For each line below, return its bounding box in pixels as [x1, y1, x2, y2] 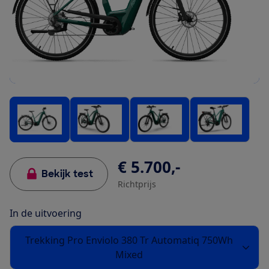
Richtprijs [118, 178, 156, 190]
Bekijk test [41, 168, 93, 181]
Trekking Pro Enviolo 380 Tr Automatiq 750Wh [25, 234, 233, 247]
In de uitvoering [10, 207, 82, 220]
